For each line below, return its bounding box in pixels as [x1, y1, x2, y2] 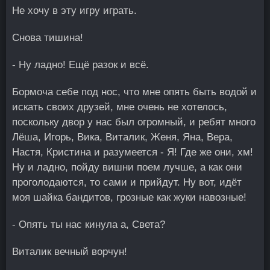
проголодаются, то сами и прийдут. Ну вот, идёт [12, 177, 242, 188]
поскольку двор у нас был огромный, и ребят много [12, 116, 256, 128]
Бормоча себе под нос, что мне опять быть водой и [12, 86, 257, 98]
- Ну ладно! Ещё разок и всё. [12, 59, 149, 71]
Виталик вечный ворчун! [12, 246, 127, 257]
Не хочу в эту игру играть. [12, 5, 137, 16]
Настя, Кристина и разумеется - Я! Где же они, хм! [12, 146, 253, 158]
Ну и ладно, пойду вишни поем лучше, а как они [12, 162, 242, 173]
